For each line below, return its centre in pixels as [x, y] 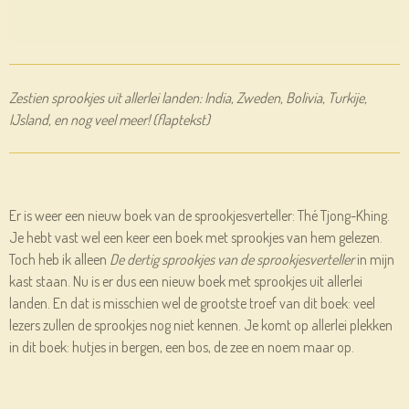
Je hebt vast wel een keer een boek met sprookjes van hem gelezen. [196, 238]
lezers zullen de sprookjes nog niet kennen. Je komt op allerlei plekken [201, 325]
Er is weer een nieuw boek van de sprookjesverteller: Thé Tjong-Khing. [199, 216]
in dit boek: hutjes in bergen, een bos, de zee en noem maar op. [182, 347]
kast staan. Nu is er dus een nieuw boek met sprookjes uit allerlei [186, 282]
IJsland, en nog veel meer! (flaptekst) [110, 120]
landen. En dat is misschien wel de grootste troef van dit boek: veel [192, 304]
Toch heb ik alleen [59, 260]
